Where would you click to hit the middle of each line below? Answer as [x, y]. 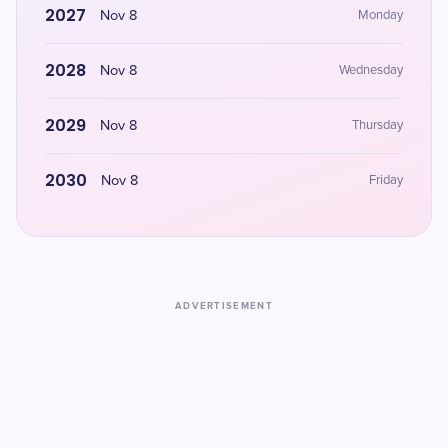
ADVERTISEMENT [224, 306]
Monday [380, 15]
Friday [386, 180]
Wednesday [371, 70]
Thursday [377, 125]
